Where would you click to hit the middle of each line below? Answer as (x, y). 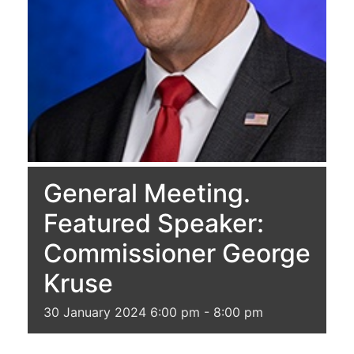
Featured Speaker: (154, 223)
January (87, 312)
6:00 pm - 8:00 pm (207, 312)
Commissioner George (177, 253)
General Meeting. (147, 193)
